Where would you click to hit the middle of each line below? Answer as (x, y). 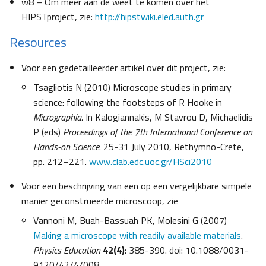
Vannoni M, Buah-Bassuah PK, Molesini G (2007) (130, 221)
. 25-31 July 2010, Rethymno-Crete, (172, 147)
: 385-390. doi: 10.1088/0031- (187, 250)
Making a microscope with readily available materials (137, 235)
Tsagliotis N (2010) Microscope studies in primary (132, 88)
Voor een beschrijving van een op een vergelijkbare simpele (137, 186)
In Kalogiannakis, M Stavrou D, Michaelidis (169, 117)
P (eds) (48, 132)
